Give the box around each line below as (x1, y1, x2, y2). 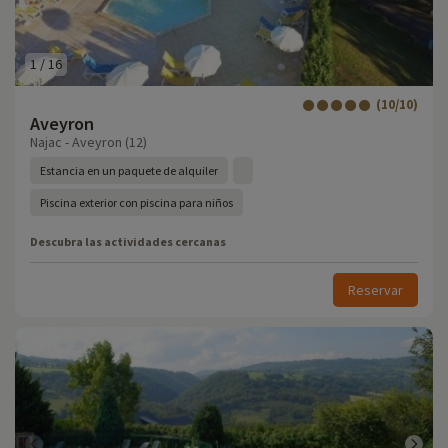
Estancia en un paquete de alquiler (40, 163, 218, 178)
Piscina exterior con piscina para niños (40, 195, 233, 210)
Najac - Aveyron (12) (30, 133, 147, 151)
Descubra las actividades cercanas (30, 234, 226, 249)
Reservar (348, 281, 403, 299)
